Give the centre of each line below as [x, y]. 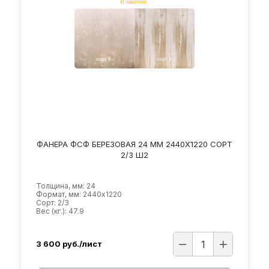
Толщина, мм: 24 [66, 186]
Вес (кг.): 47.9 [60, 211]
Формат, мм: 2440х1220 [79, 194]
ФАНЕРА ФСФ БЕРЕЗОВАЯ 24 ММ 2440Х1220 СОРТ [134, 144]
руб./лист [82, 244]
